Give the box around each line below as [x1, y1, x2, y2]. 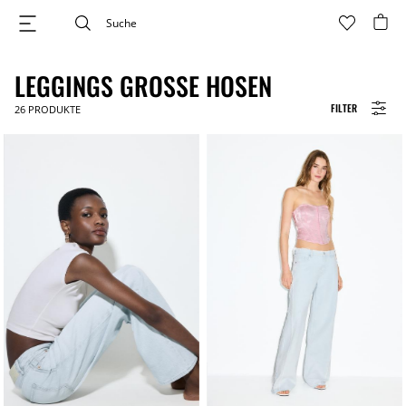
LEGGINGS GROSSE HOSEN [14, 67, 258, 104]
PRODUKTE [25, 102, 81, 116]
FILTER [331, 100, 357, 115]
